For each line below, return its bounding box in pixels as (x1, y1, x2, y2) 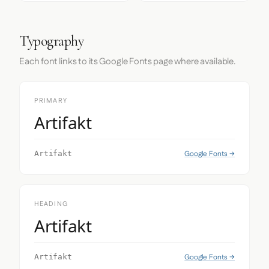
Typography (19, 32, 84, 50)
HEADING (34, 199, 68, 209)
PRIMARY (34, 96, 67, 106)
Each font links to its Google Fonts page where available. (19, 55, 236, 68)
